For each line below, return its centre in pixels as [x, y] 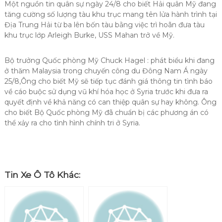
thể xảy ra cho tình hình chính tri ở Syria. [72, 123]
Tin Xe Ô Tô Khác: [42, 175]
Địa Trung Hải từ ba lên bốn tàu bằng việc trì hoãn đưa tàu [104, 25]
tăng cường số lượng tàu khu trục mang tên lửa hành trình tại [111, 14]
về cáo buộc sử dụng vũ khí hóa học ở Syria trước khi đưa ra [106, 92]
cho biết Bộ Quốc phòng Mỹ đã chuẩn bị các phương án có [106, 112]
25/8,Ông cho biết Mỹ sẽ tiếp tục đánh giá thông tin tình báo [108, 81]
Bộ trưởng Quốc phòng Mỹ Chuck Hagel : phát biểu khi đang [109, 60]
